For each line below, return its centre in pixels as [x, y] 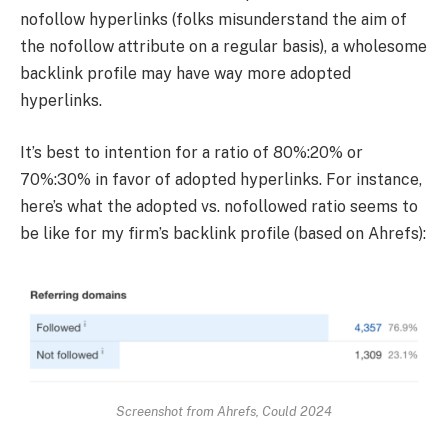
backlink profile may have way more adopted [185, 74]
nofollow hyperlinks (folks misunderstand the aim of [213, 20]
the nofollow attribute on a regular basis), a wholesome [223, 47]
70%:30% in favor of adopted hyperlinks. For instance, [221, 180]
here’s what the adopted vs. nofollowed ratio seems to [219, 207]
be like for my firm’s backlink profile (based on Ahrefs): [223, 234]
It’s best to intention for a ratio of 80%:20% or [191, 153]
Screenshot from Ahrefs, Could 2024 [224, 410]
